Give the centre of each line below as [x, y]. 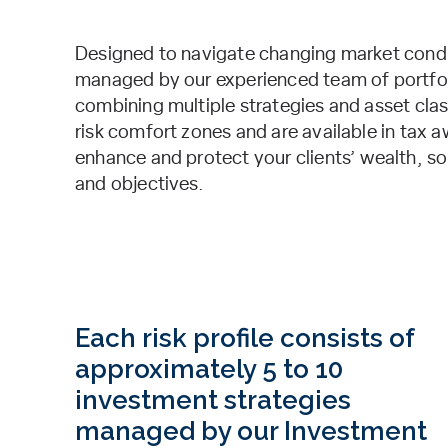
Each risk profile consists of [244, 338]
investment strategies [213, 400]
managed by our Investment [251, 431]
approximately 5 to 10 [209, 369]
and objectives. [139, 184]
